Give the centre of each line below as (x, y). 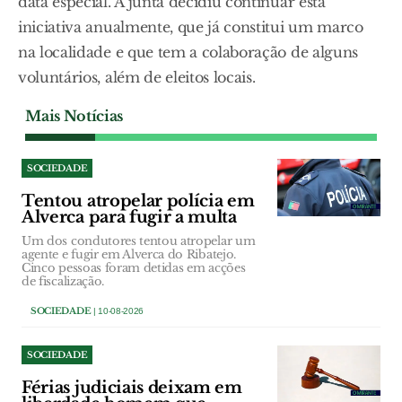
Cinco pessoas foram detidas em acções (134, 268)
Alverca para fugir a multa (129, 217)
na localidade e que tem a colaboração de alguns (188, 52)
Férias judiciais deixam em (132, 388)
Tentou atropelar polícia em (138, 201)
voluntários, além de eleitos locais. (137, 77)
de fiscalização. (63, 281)
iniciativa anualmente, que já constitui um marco (191, 27)
